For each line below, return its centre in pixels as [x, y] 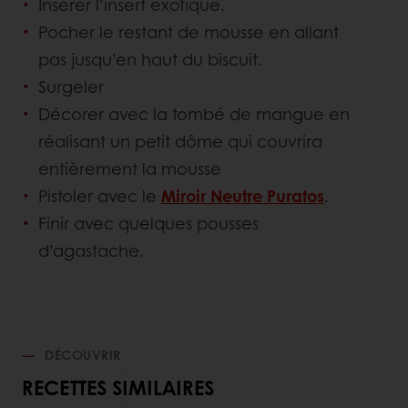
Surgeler [71, 87]
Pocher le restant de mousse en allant [189, 32]
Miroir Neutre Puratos [243, 196]
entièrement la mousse [130, 169]
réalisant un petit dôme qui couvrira [180, 142]
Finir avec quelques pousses [148, 224]
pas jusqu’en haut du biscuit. [150, 60]
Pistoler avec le [100, 196]
